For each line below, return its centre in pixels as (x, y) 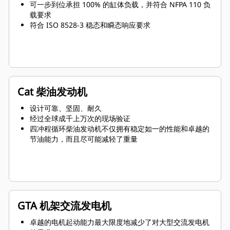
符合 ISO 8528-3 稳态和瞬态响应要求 (90, 25)
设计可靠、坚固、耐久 (66, 108)
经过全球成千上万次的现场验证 (80, 119)
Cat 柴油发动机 (52, 92)
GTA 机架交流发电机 (64, 206)
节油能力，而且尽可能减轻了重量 (84, 139)
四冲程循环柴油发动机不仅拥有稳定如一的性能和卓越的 (120, 129)
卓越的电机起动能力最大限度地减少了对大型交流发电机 (120, 222)
